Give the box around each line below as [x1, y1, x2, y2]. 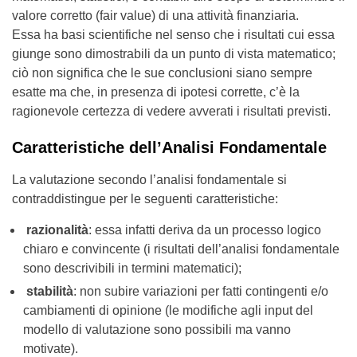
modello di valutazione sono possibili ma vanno [23, 323, 291, 336]
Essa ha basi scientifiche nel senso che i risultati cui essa [12, 28, 335, 41]
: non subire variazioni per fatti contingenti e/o [73, 284, 328, 298]
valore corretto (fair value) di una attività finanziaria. [12, 9, 299, 22]
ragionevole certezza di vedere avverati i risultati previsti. [12, 104, 331, 118]
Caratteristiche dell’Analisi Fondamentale [12, 139, 327, 156]
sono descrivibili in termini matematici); [23, 261, 241, 275]
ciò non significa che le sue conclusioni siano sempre [12, 66, 312, 80]
